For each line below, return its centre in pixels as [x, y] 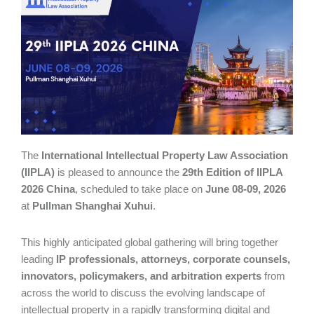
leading [39, 259]
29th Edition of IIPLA [232, 172]
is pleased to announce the [118, 172]
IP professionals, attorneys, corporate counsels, [173, 259]
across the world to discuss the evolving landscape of [143, 293]
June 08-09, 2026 [246, 189]
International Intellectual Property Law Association [165, 156]
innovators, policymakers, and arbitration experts [141, 276]
